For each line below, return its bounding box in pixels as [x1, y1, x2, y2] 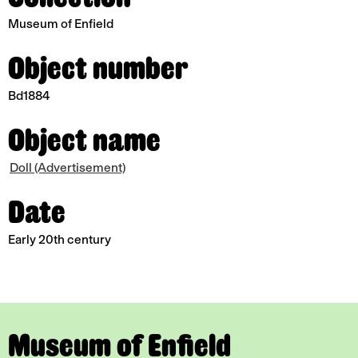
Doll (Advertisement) [10, 159, 125, 175]
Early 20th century [8, 231, 111, 247]
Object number [8, 51, 188, 84]
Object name [8, 123, 161, 156]
